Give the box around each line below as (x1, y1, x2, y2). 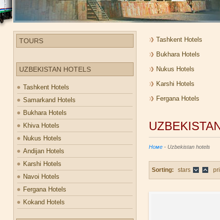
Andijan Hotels (23, 147, 64, 155)
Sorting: (152, 166, 174, 173)
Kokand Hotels (23, 198, 65, 206)
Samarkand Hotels (23, 96, 76, 104)
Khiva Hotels (23, 122, 59, 129)
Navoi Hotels (23, 173, 59, 180)
